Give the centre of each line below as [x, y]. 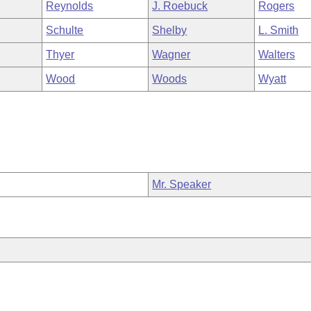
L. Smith [279, 30]
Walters [277, 54]
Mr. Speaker [182, 184]
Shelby [170, 30]
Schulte [65, 30]
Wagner [171, 54]
